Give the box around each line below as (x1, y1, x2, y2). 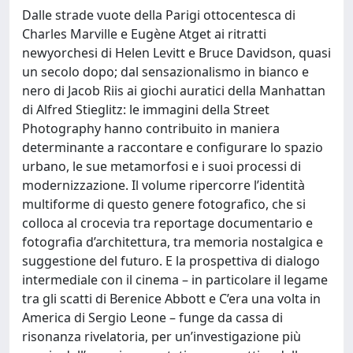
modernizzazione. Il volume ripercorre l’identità (22, 176, 305, 194)
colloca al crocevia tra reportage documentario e (22, 214, 313, 232)
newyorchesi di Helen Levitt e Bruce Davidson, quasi (22, 44, 331, 61)
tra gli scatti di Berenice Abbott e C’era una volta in (22, 290, 321, 307)
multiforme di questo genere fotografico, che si (22, 195, 306, 213)
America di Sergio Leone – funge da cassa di (22, 309, 283, 326)
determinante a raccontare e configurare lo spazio (22, 139, 323, 156)
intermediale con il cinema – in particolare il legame (22, 271, 328, 288)
